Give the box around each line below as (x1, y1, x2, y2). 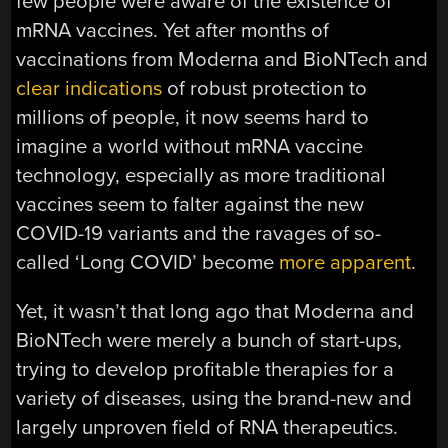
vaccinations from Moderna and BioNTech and (16, 46, 429, 72)
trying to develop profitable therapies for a (16, 356, 395, 382)
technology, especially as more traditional (16, 162, 387, 188)
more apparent (279, 249, 412, 275)
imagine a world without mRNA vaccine (16, 133, 364, 159)
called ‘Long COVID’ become (16, 249, 280, 275)
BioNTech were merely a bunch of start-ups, (16, 327, 403, 353)
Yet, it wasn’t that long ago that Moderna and (16, 298, 415, 324)
